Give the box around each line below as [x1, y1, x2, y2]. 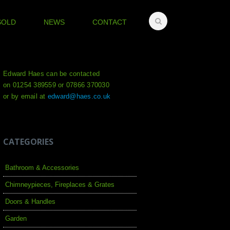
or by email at [3, 92, 48, 100]
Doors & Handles [5, 198, 55, 205]
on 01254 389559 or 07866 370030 [3, 81, 109, 89]
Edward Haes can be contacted [3, 70, 100, 78]
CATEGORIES [3, 136, 53, 147]
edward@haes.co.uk [47, 92, 110, 100]
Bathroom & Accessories [5, 164, 79, 171]
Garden [5, 215, 27, 222]
